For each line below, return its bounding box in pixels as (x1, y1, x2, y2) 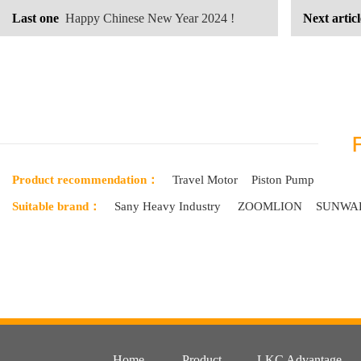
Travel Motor (172, 173, 238, 186)
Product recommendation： (12, 173, 159, 186)
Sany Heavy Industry (114, 200, 221, 213)
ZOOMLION (234, 200, 302, 213)
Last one (12, 11, 59, 25)
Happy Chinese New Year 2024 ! (65, 11, 234, 25)
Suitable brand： (12, 200, 101, 213)
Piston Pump (251, 173, 314, 186)
